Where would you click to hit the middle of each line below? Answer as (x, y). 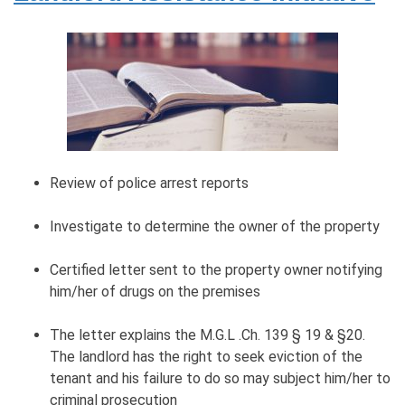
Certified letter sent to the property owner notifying (216, 270)
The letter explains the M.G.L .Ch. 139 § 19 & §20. (207, 335)
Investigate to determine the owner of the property (215, 227)
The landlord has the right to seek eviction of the (206, 357)
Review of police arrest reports (149, 184)
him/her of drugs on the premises (155, 292)
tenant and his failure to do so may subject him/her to (220, 379)
